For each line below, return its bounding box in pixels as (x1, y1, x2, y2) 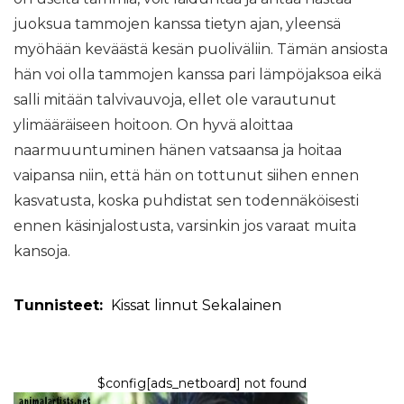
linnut (154, 297, 198, 314)
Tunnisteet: (14, 297, 107, 314)
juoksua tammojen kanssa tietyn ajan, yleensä (14, 15, 341, 32)
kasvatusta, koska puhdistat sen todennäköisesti (14, 192, 359, 209)
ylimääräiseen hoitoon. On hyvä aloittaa (14, 116, 293, 133)
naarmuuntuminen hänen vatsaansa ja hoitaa (14, 142, 342, 159)
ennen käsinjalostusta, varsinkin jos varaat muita (14, 217, 356, 234)
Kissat (111, 297, 151, 314)
